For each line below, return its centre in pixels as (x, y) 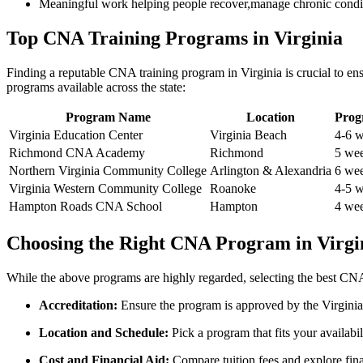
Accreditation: (78, 305)
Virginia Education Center (76, 135)
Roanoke (233, 189)
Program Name (108, 117)
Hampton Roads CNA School (85, 207)
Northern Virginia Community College (108, 171)
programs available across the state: (96, 88)
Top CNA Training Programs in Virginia (175, 38)
